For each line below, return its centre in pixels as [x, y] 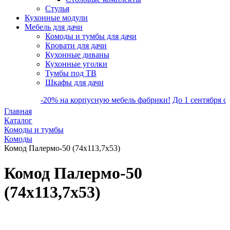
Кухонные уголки [76, 64]
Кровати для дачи [76, 45]
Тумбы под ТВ [71, 73]
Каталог [18, 120]
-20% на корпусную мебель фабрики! [78, 100]
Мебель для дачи [54, 27]
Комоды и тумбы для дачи [91, 36]
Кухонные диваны [77, 55]
